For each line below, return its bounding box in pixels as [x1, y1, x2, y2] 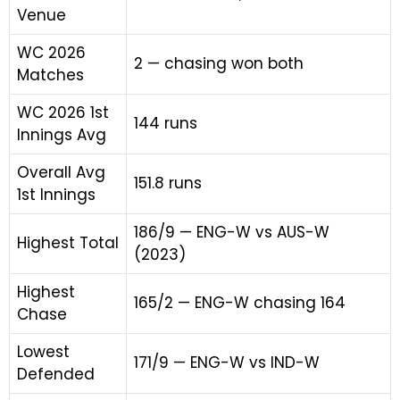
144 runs [134, 112, 197, 134]
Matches [17, 64, 84, 86]
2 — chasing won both [134, 53, 304, 74]
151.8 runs [134, 172, 202, 194]
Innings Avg [17, 124, 106, 146]
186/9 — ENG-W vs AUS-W [134, 221, 329, 243]
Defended [17, 363, 95, 385]
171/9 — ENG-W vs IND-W [134, 352, 320, 373]
